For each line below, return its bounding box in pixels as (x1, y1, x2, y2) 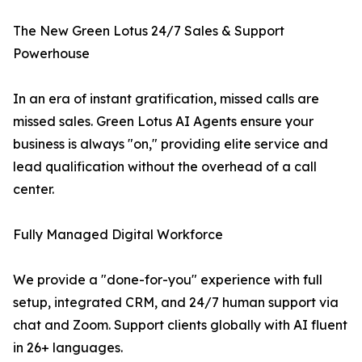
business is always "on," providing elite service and (13, 136, 328, 152)
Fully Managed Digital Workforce (13, 226, 223, 242)
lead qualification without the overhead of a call (13, 158, 317, 175)
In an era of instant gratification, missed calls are (13, 90, 319, 107)
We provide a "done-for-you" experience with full (13, 271, 322, 288)
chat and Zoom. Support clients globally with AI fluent (13, 317, 347, 333)
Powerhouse (13, 45, 90, 61)
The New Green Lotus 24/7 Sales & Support (13, 23, 284, 39)
